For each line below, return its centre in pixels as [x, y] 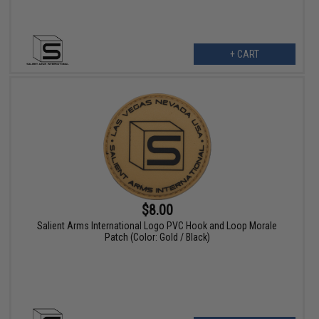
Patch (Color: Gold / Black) [157, 237]
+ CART [244, 54]
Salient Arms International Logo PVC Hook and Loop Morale [157, 225]
